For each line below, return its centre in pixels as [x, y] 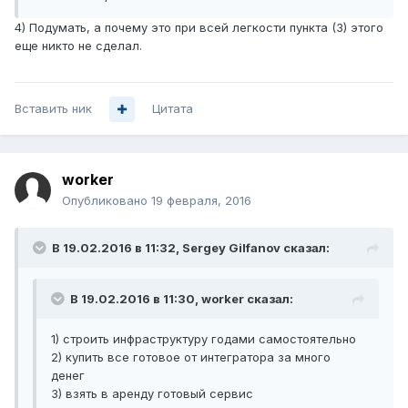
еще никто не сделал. [78, 46]
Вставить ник [53, 109]
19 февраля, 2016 [201, 201]
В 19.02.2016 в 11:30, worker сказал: [182, 299]
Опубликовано [107, 201]
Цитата [173, 109]
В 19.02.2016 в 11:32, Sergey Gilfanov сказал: [191, 248]
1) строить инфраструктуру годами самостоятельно [204, 339]
